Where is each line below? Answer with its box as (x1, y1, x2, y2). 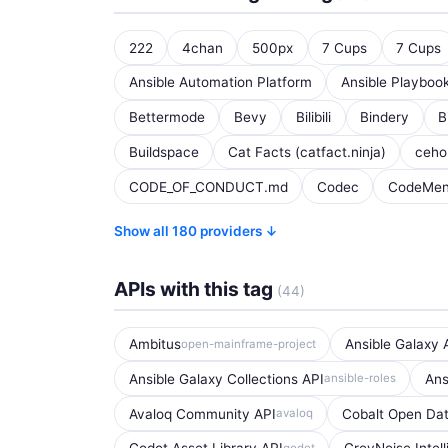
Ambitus (128, 336, 181, 353)
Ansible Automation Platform (128, 74, 312, 91)
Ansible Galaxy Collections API (128, 370, 324, 387)
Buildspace (128, 143, 199, 160)
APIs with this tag (114, 276, 277, 301)
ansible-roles (323, 371, 396, 386)
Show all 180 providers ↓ (114, 222, 278, 239)
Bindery (360, 109, 410, 126)
